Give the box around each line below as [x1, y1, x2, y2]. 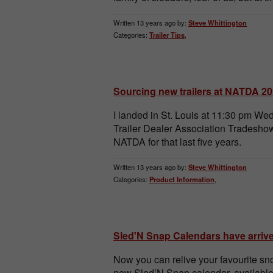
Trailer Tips [149, 30, 185, 40]
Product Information [149, 174, 214, 184]
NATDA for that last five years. [113, 135, 241, 149]
